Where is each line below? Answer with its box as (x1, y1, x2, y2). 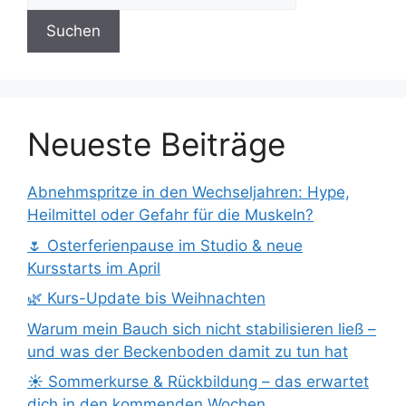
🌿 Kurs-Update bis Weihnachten (27, 289, 266, 308)
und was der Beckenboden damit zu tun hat (27, 342, 348, 361)
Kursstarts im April (27, 258, 160, 277)
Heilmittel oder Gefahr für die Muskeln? (27, 206, 314, 225)
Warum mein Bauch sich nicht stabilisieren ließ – (27, 319, 376, 338)
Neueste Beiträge (27, 125, 285, 164)
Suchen (46, 22, 101, 41)
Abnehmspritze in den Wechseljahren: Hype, (27, 183, 350, 202)
